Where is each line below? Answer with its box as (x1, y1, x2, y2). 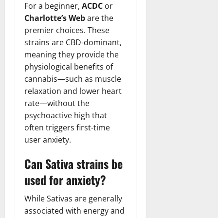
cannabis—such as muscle (24, 73, 121, 85)
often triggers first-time (24, 122, 110, 133)
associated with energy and (24, 205, 125, 217)
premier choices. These (24, 25, 109, 36)
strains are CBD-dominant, (24, 37, 122, 48)
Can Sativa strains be (24, 155, 123, 173)
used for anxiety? (24, 171, 106, 189)
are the (85, 13, 113, 24)
